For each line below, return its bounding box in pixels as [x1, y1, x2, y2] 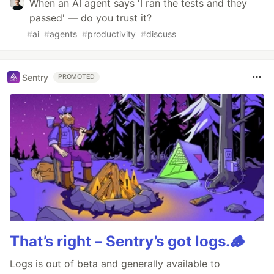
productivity [87, 29, 136, 40]
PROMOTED [58, 73, 95, 81]
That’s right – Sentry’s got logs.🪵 [10, 232, 245, 251]
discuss [146, 29, 176, 40]
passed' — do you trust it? [29, 12, 152, 24]
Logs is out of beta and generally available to [10, 257, 220, 270]
